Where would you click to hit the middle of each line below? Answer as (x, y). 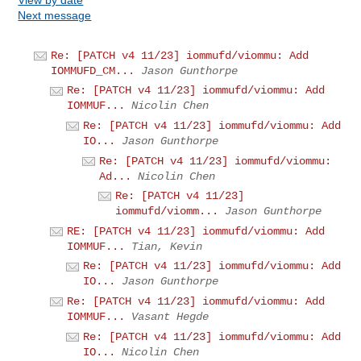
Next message (55, 15)
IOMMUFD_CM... (93, 71)
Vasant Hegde (170, 316)
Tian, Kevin (167, 246)
